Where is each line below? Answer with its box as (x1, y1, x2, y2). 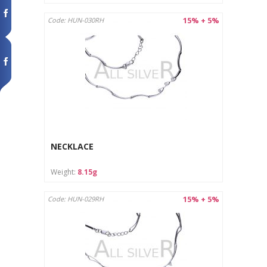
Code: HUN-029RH (48, 194, 104, 203)
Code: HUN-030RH (48, 15, 104, 24)
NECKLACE (51, 141, 94, 153)
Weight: (51, 166, 77, 177)
